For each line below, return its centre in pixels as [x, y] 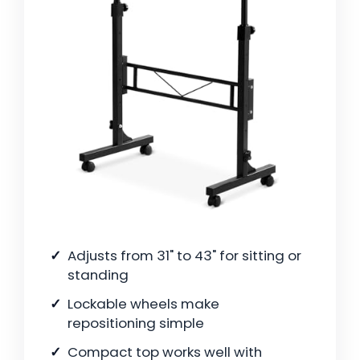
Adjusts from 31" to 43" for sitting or [184, 256]
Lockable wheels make [143, 304]
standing [98, 275]
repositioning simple [136, 323]
